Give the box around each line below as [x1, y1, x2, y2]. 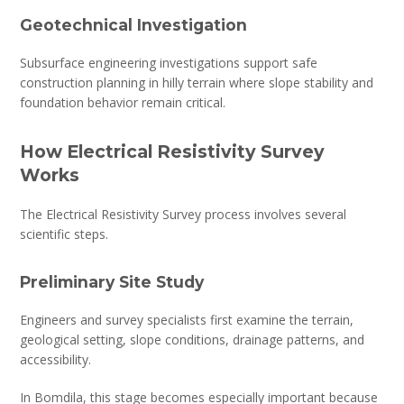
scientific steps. [20, 225, 109, 243]
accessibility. [20, 350, 92, 368]
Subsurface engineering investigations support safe [20, 53, 318, 71]
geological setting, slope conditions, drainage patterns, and [20, 330, 365, 348]
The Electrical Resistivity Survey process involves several [20, 205, 347, 223]
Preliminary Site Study [20, 271, 205, 291]
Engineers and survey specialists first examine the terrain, [20, 310, 354, 328]
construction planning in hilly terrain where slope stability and [20, 73, 374, 91]
